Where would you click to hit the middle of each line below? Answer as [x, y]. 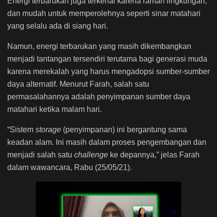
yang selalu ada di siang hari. [59, 26]
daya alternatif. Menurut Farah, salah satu [78, 84]
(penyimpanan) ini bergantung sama [125, 129]
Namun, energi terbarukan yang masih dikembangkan [99, 46]
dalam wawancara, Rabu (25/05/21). [70, 167]
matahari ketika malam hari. [54, 109]
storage [49, 129]
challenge [92, 155]
